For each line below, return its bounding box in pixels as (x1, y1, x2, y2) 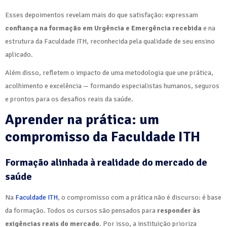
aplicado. (5, 50, 33, 59)
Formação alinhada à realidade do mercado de (5, 156, 207, 169)
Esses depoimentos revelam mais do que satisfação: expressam (5, 10, 198, 19)
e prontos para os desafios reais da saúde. (5, 94, 133, 103)
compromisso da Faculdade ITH (5, 128, 200, 145)
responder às (157, 206, 200, 215)
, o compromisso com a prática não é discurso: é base (58, 193, 221, 202)
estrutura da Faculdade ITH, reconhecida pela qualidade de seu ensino (5, 36, 215, 46)
